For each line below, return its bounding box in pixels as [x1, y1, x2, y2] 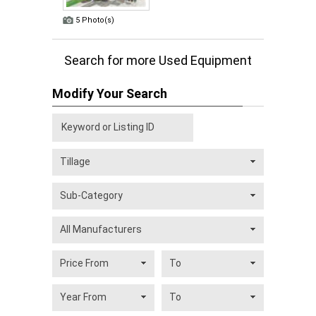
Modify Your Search [52, 86, 167, 101]
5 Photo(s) [75, 16, 114, 25]
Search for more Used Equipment [64, 53, 252, 68]
